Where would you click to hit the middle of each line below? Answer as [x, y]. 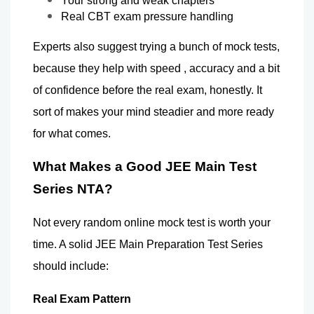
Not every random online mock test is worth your [152, 222]
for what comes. [72, 133]
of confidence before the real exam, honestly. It [148, 90]
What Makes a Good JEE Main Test [145, 166]
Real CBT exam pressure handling [149, 16]
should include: [71, 266]
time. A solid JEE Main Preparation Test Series [148, 244]
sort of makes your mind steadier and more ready [153, 111]
